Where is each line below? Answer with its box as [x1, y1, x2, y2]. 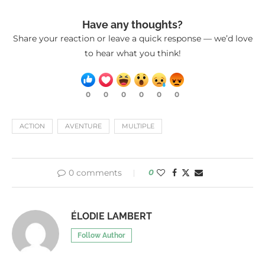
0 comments [69, 167, 122, 179]
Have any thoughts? [82, 18, 183, 31]
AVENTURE [65, 122, 102, 131]
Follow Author [77, 231, 125, 240]
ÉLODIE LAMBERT [71, 211, 152, 222]
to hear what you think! [84, 48, 181, 59]
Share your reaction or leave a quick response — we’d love [12, 33, 253, 44]
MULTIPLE [122, 122, 154, 131]
